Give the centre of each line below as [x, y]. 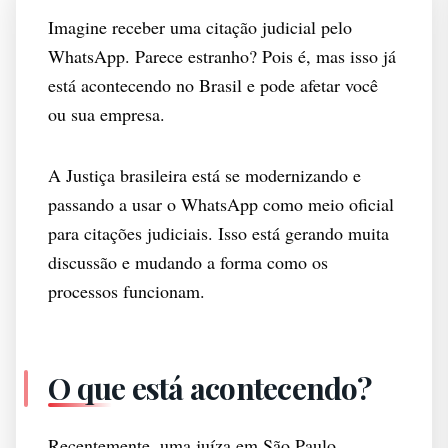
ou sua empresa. [106, 114]
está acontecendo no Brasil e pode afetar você [213, 85]
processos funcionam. [126, 291]
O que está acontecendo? [209, 388]
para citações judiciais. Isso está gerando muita [218, 233]
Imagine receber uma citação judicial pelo [200, 27]
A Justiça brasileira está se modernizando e [204, 175]
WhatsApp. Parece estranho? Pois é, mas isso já [222, 56]
